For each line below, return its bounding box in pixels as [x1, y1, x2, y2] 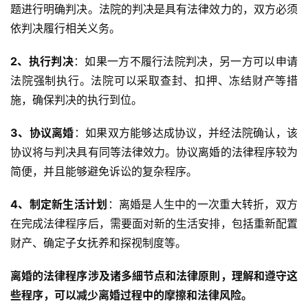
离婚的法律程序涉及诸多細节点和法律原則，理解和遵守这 [10, 269, 298, 283]
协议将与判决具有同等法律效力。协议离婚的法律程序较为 [10, 145, 298, 159]
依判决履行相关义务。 [10, 21, 120, 36]
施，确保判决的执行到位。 [10, 93, 142, 107]
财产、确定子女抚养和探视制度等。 [10, 236, 186, 250]
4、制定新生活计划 [10, 197, 108, 212]
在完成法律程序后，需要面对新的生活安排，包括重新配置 [10, 217, 298, 231]
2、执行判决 [10, 54, 74, 69]
